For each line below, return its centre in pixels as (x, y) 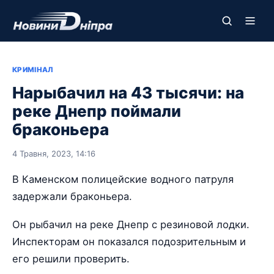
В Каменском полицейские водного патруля (123, 179)
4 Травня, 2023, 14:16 (54, 154)
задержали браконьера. (72, 196)
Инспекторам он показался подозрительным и (129, 242)
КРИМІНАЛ (33, 70)
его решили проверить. (71, 259)
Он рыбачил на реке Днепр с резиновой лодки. (131, 225)
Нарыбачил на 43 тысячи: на (128, 93)
